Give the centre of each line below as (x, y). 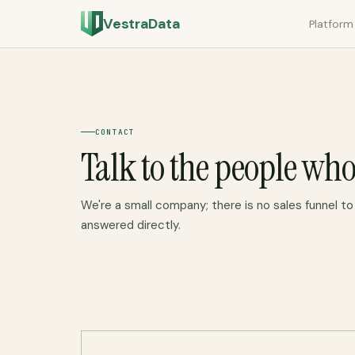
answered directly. (131, 225)
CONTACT (115, 132)
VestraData (142, 24)
